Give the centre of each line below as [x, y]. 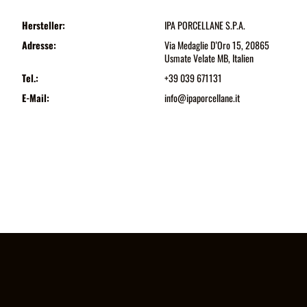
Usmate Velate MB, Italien [209, 58]
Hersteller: [43, 25]
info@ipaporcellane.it [202, 97]
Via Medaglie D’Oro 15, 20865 [217, 45]
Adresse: [39, 45]
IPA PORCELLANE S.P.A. [205, 25]
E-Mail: [35, 97]
